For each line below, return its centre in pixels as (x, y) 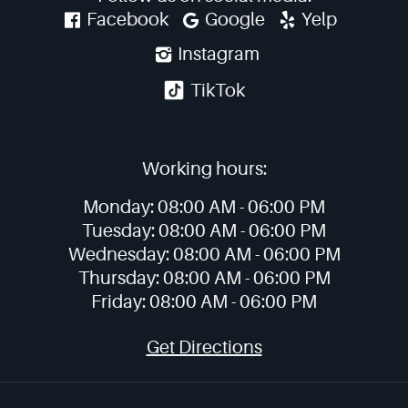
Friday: (120, 301)
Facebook (127, 19)
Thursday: (120, 278)
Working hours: (204, 168)
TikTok (215, 90)
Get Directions (204, 347)
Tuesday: (120, 230)
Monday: (120, 207)
